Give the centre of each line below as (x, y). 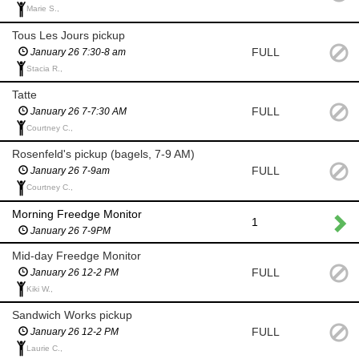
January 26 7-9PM (69, 230)
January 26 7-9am (69, 171)
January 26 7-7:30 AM (77, 111)
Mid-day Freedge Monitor (77, 255)
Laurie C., (44, 348)
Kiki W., (40, 288)
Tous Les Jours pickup (69, 35)
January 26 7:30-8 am (77, 52)
